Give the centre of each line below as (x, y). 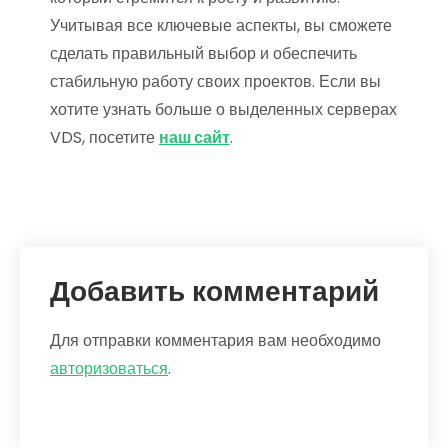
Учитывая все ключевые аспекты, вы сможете (221, 25)
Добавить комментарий (214, 291)
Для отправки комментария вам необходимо (215, 340)
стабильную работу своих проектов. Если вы (215, 81)
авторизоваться (109, 368)
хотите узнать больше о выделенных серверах (223, 109)
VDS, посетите (104, 137)
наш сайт (194, 137)
